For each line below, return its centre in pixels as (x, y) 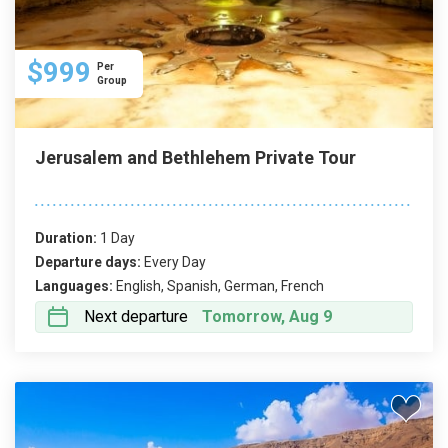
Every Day (175, 262)
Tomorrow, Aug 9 (267, 316)
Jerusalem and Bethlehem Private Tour (195, 157)
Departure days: (88, 262)
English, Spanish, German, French (220, 286)
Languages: (74, 286)
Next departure (136, 316)
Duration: (66, 238)
